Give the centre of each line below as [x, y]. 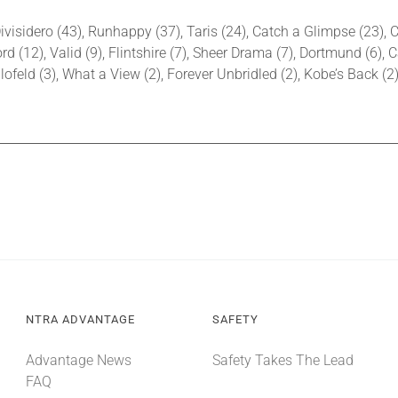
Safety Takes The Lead [283, 360]
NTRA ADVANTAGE [80, 319]
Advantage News [78, 360]
